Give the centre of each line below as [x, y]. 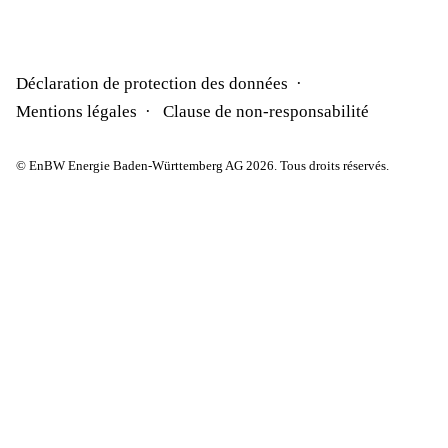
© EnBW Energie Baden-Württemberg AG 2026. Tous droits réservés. [202, 165]
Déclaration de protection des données [152, 83]
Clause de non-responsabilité [266, 111]
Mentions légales [76, 111]
